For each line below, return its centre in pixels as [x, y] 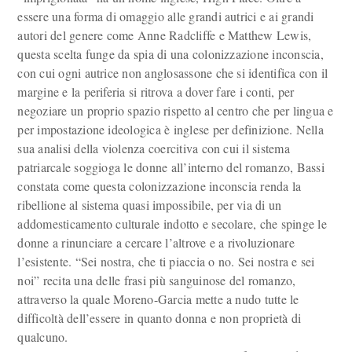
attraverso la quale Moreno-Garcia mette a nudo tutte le [158, 299]
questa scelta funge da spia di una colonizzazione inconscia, [170, 54]
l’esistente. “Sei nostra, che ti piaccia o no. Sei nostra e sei [166, 261]
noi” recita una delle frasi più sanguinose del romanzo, [157, 280]
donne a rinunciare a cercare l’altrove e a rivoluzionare [156, 242]
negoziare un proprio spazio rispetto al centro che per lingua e [176, 110]
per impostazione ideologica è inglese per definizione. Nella [170, 129]
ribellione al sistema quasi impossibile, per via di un [150, 205]
